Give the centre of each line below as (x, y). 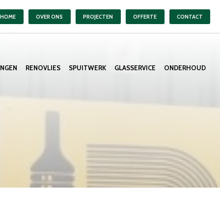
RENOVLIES (43, 68)
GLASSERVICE (135, 68)
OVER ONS (49, 16)
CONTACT (190, 16)
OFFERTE (145, 16)
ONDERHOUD (185, 68)
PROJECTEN (98, 16)
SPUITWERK (87, 68)
